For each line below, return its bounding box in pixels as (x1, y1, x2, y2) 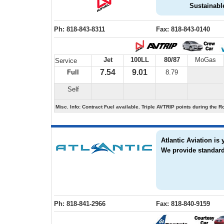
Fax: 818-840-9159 (156, 200, 210, 207)
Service (55, 57, 77, 64)
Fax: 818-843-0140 (156, 25, 210, 33)
